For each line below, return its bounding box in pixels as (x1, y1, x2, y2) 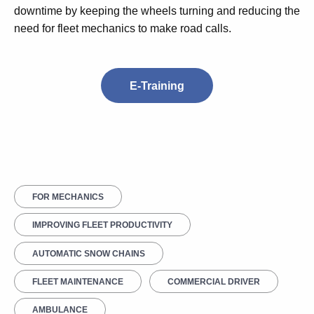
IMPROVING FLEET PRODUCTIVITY (32, 220, 172, 231)
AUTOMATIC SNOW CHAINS (32, 248, 145, 259)
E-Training (130, 79, 184, 92)
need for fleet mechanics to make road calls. (14, 22, 231, 34)
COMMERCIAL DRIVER (168, 276, 260, 287)
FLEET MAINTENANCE (32, 276, 123, 287)
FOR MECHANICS (32, 192, 104, 203)
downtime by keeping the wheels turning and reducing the (14, 5, 300, 17)
